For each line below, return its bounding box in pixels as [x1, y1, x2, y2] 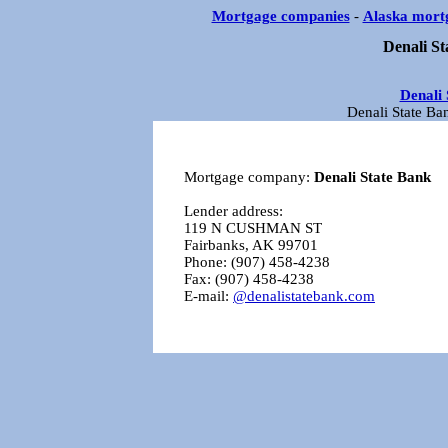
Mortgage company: [184, 168, 314, 185]
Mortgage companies [211, 8, 350, 24]
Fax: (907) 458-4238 [184, 270, 314, 287]
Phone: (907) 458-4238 [184, 253, 330, 270]
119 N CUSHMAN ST [184, 219, 322, 236]
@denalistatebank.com [233, 287, 375, 304]
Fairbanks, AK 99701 [184, 236, 318, 253]
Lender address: [184, 202, 283, 219]
